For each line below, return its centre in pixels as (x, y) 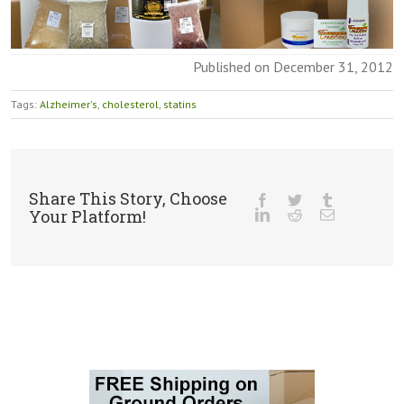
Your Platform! (87, 216)
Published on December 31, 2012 (293, 66)
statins (180, 104)
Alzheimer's (69, 104)
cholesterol (130, 104)
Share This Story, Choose (128, 198)
